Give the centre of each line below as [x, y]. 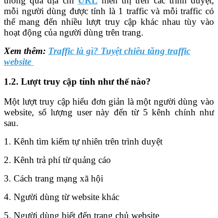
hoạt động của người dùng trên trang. [75, 33]
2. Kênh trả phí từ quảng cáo [59, 160]
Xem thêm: [26, 51]
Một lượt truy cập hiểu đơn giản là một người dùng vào [109, 101]
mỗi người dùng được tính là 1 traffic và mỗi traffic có [109, 11]
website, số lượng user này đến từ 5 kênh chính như [109, 112]
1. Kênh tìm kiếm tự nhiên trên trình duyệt [84, 141]
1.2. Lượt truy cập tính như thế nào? [77, 82]
